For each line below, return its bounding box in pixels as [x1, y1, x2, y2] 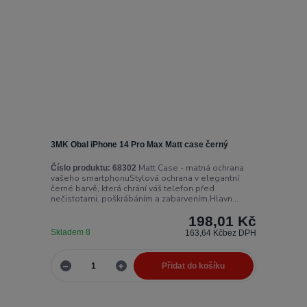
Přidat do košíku [162, 261, 225, 271]
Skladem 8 [50, 227, 93, 237]
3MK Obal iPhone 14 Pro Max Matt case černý [50, 140, 228, 150]
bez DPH [223, 228, 257, 238]
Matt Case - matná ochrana [136, 162, 244, 173]
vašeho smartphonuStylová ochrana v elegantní [50, 172, 239, 184]
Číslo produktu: [50, 162, 110, 173]
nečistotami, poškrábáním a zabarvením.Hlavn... [50, 193, 238, 204]
